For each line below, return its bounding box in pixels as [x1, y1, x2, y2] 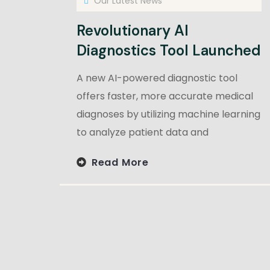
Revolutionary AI [77, 20, 189, 40]
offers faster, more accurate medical [77, 89, 253, 103]
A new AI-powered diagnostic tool [77, 71, 237, 85]
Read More [91, 155, 149, 170]
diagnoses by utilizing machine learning [77, 107, 260, 121]
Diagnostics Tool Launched [77, 40, 261, 60]
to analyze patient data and [77, 125, 209, 139]
